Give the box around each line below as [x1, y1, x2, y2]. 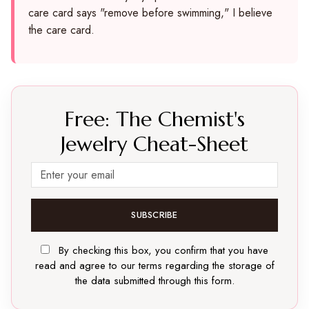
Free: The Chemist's [64, 106, 245, 132]
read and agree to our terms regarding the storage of [34, 258, 275, 274]
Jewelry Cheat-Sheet [61, 131, 248, 157]
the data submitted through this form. [74, 273, 235, 289]
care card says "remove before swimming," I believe [28, 5, 272, 21]
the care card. [28, 22, 94, 39]
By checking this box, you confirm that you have [55, 243, 268, 259]
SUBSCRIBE [131, 208, 178, 222]
